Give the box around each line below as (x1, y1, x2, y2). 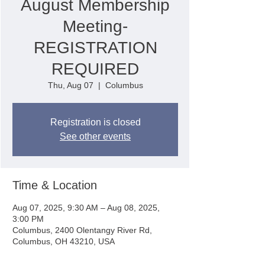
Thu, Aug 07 (47, 80, 93, 90)
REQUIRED (51, 60, 139, 78)
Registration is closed (50, 117, 141, 127)
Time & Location (12, 179, 97, 192)
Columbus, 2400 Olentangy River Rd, (12, 225, 152, 235)
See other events (60, 131, 131, 141)
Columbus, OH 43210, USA (12, 237, 115, 246)
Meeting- (63, 17, 128, 35)
